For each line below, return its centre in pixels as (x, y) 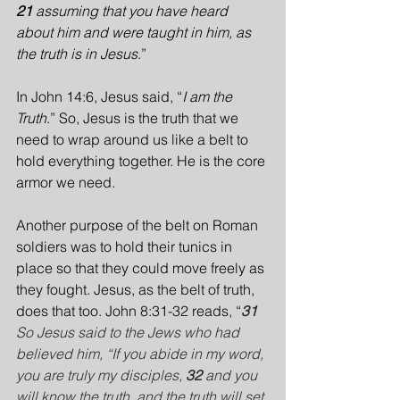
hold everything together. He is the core (142, 161)
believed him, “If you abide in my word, (142, 354)
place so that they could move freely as (142, 268)
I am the (209, 96)
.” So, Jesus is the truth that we (144, 118)
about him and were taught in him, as (135, 32)
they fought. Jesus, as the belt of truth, (137, 289)
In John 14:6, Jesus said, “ (99, 96)
